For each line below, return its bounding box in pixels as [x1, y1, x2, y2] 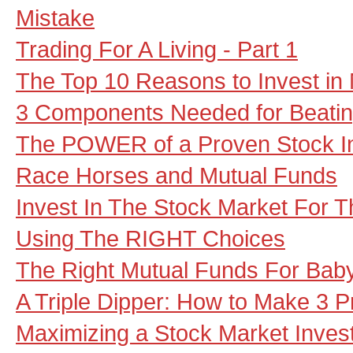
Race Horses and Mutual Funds [16, 162, 337, 188]
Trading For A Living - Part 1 [16, 36, 298, 62]
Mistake [16, 5, 95, 31]
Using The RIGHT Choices [16, 225, 285, 251]
